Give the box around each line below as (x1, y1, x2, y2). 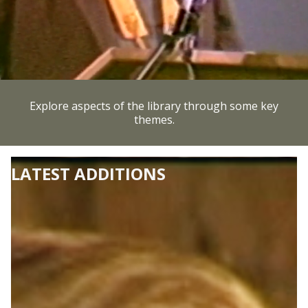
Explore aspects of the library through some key (30, 98, 278, 113)
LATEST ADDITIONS (11, 162, 166, 185)
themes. (133, 112, 175, 127)
